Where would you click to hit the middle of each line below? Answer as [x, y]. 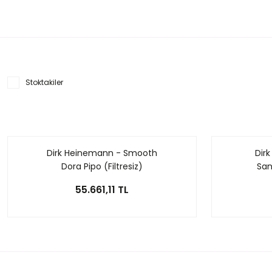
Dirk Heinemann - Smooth [102, 153]
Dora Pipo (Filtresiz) [102, 166]
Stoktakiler [44, 82]
